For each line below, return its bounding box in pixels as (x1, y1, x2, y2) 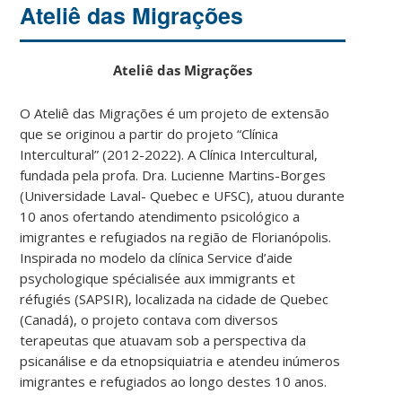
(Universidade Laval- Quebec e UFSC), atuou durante (20, 186, 345, 205)
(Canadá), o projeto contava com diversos (20, 310, 279, 328)
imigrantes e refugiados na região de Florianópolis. (20, 227, 332, 246)
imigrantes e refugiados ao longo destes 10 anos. (20, 371, 328, 390)
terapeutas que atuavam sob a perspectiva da (20, 330, 307, 349)
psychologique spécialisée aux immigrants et (20, 268, 296, 287)
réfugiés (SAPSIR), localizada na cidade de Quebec (20, 289, 329, 308)
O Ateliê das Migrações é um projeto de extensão (20, 103, 330, 122)
